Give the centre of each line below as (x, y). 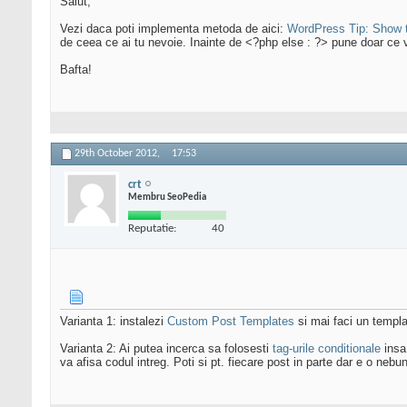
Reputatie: (152, 228)
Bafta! (76, 70)
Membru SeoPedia (167, 197)
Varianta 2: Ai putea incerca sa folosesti (166, 349)
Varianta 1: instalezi (114, 322)
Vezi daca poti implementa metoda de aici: (174, 29)
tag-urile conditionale (327, 349)
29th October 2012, (119, 154)
